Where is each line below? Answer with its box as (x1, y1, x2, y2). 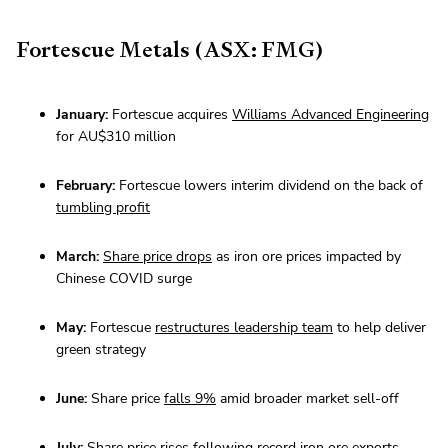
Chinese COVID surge (56, 269, 192, 289)
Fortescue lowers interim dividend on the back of (115, 176, 423, 196)
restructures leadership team (155, 318, 333, 338)
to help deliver (333, 318, 426, 338)
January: (56, 105, 108, 125)
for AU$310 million (56, 127, 176, 147)
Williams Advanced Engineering (232, 105, 429, 125)
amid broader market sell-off (216, 389, 399, 409)
